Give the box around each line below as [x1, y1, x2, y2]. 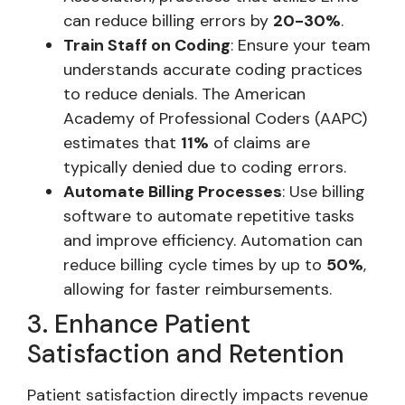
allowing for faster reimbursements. [63, 278, 332, 300]
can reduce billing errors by [63, 9, 273, 32]
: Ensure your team [231, 33, 371, 56]
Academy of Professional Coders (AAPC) [63, 107, 367, 129]
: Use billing [282, 180, 365, 202]
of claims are [209, 131, 310, 154]
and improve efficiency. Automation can [63, 229, 363, 251]
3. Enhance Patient [27, 306, 250, 341]
